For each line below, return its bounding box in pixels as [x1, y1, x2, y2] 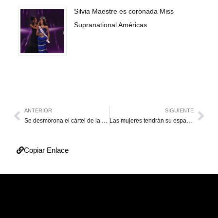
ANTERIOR [24, 107, 52, 113]
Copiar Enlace [24, 145, 69, 154]
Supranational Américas [74, 20, 147, 29]
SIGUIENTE [165, 107, 194, 113]
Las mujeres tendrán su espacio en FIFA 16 [186, 117, 192, 124]
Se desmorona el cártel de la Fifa [102, 117, 108, 124]
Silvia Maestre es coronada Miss [74, 7, 174, 15]
